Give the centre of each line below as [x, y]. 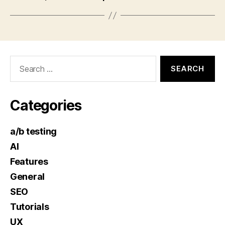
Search [20, 61]
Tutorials [30, 207]
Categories [46, 106]
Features [29, 162]
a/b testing [34, 132]
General [28, 177]
